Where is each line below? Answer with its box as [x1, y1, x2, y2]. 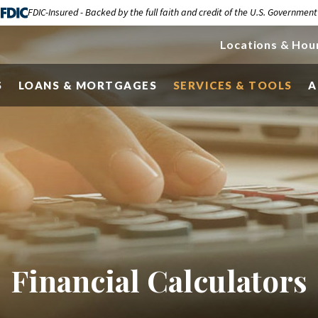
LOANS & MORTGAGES [18, 79, 158, 92]
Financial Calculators [11, 261, 307, 300]
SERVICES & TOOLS [172, 79, 292, 92]
